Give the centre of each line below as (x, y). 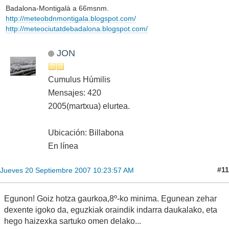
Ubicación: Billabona (86, 132)
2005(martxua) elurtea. (89, 106)
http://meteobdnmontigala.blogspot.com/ (71, 19)
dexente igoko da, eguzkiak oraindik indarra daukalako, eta (111, 210)
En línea (63, 146)
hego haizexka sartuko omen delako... (73, 221)
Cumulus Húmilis (79, 79)
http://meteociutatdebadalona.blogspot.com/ (76, 29)
